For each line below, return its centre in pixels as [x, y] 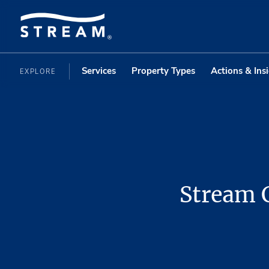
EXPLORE [39, 71]
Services [98, 71]
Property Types [163, 71]
